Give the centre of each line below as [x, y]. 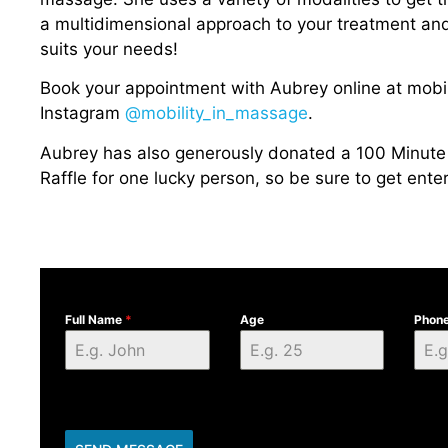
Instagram [82, 113]
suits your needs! [109, 49]
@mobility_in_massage [216, 113]
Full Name [95, 319]
